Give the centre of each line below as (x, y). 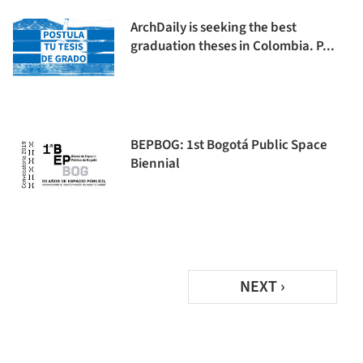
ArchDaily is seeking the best (214, 28)
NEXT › (263, 287)
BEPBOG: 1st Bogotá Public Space (229, 145)
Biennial (155, 164)
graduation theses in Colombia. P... (233, 46)
